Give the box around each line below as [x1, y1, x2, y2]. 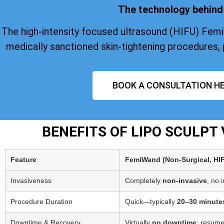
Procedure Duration [10, 197, 72, 206]
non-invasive [162, 176, 207, 185]
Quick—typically [125, 197, 177, 206]
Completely [125, 176, 162, 185]
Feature [10, 155, 36, 164]
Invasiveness [10, 176, 51, 185]
